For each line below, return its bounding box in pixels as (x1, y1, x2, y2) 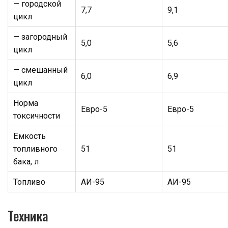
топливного (13, 144, 58, 154)
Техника (8, 206, 48, 225)
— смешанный (13, 65, 68, 75)
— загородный (13, 32, 67, 42)
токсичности (13, 110, 60, 121)
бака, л (13, 156, 39, 166)
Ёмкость (13, 131, 46, 141)
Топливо (13, 177, 45, 187)
